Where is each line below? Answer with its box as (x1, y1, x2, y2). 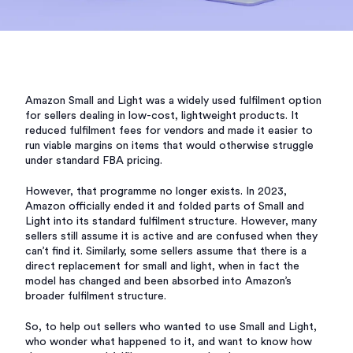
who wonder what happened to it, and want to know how (25, 336, 312, 347)
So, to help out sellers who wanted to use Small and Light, (25, 321, 317, 333)
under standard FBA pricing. (25, 155, 162, 166)
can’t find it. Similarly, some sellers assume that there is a (25, 246, 307, 257)
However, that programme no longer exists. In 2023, (25, 186, 287, 197)
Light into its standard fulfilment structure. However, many (25, 216, 317, 227)
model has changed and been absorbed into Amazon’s (25, 276, 292, 287)
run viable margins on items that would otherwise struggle (25, 140, 314, 151)
